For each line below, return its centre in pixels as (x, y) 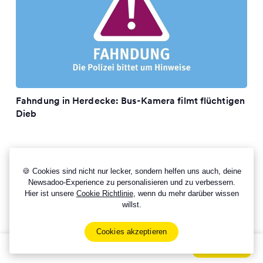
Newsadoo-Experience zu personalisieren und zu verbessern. (131, 182)
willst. (131, 205)
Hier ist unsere (50, 193)
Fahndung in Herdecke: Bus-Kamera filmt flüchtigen (130, 100)
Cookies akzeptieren (131, 232)
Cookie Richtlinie (104, 193)
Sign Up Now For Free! (69, 248)
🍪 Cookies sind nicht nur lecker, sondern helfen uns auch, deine (131, 171)
